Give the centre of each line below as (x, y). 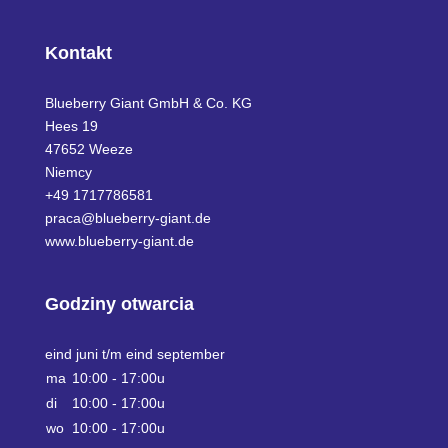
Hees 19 (71, 126)
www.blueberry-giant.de (119, 241)
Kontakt (78, 53)
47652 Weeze (88, 149)
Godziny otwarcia (119, 303)
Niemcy (68, 172)
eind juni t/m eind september (134, 353)
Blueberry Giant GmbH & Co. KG (148, 103)
